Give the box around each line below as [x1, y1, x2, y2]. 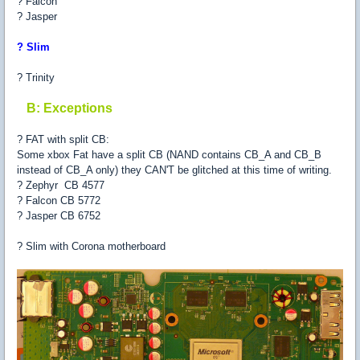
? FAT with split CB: [17, 133, 109, 145]
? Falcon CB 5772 [17, 194, 100, 207]
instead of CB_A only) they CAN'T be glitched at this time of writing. [17, 164, 332, 176]
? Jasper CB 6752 [17, 210, 100, 222]
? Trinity [17, 72, 55, 84]
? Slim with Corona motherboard [17, 240, 166, 252]
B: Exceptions [27, 101, 112, 115]
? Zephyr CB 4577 [17, 179, 104, 191]
